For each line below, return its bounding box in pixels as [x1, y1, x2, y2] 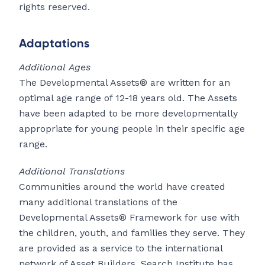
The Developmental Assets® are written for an [19, 77, 230, 89]
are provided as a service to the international [19, 243, 222, 254]
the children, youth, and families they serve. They [19, 227, 245, 239]
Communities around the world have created [19, 181, 225, 193]
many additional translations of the [19, 196, 177, 208]
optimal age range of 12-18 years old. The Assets [19, 92, 237, 104]
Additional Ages [19, 62, 91, 73]
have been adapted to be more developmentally [19, 108, 238, 119]
